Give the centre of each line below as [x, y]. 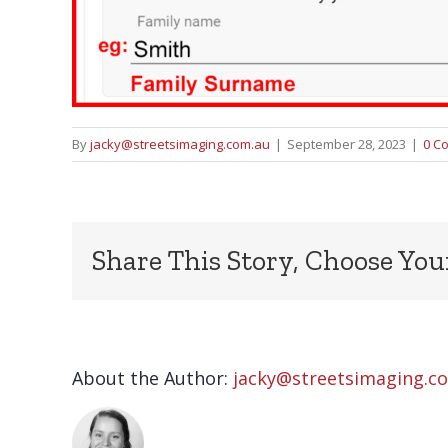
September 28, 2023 [346, 144]
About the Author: [152, 378]
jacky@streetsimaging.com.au [180, 144]
